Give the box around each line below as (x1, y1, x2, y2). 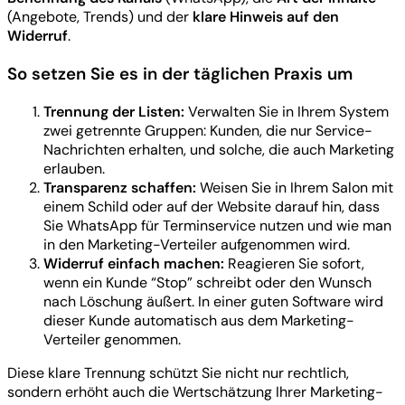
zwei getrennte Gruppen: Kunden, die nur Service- (43, 120, 372, 140)
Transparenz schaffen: (43, 177, 196, 197)
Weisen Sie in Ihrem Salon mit (196, 177, 393, 197)
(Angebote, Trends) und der (7, 7, 193, 27)
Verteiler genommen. (43, 329, 181, 349)
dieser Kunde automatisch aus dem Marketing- (43, 310, 354, 330)
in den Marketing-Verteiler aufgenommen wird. (43, 234, 350, 254)
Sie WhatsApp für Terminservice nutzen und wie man (43, 215, 391, 235)
